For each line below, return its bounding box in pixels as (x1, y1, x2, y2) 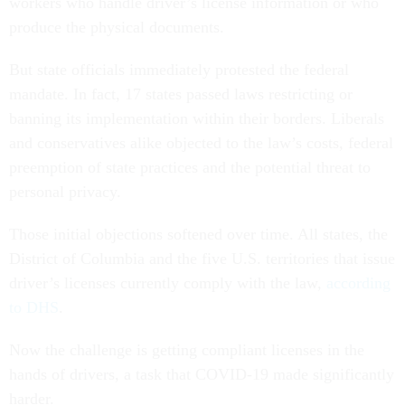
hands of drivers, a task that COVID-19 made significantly (9, 365, 394, 384)
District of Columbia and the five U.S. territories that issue (9, 250, 395, 268)
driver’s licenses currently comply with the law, (9, 274, 326, 293)
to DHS (9, 298, 59, 317)
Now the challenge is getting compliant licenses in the (9, 341, 364, 360)
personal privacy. (9, 183, 121, 202)
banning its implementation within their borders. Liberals (9, 109, 384, 128)
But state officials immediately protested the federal (9, 61, 349, 80)
